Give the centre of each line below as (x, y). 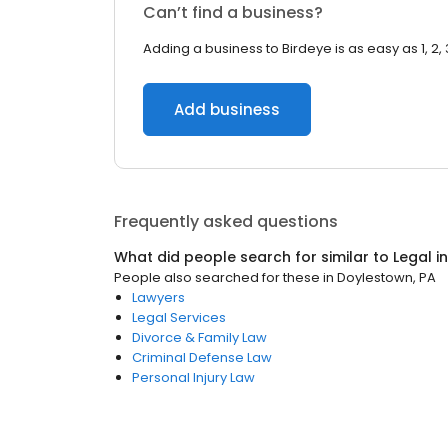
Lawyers (158, 297)
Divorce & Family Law (199, 337)
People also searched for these (217, 277)
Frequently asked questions (226, 221)
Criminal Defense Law (202, 357)
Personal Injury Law (193, 377)
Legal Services (179, 317)
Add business (227, 109)
